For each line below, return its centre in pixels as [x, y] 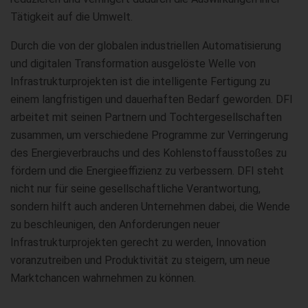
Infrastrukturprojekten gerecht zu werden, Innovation [138, 242]
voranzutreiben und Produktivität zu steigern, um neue [140, 260]
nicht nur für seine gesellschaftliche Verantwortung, [135, 188]
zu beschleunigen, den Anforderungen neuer [115, 224]
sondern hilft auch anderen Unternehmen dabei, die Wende [150, 206]
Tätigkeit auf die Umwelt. [71, 16]
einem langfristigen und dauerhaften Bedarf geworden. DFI [152, 99]
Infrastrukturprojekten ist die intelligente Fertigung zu [140, 81]
